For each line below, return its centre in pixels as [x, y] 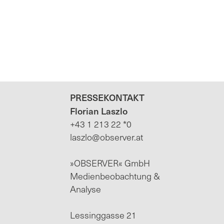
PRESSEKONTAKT [107, 97]
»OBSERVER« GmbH [111, 162]
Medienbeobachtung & [115, 175]
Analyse [87, 188]
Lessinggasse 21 [104, 214]
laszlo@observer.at [107, 136]
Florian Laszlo [99, 110]
